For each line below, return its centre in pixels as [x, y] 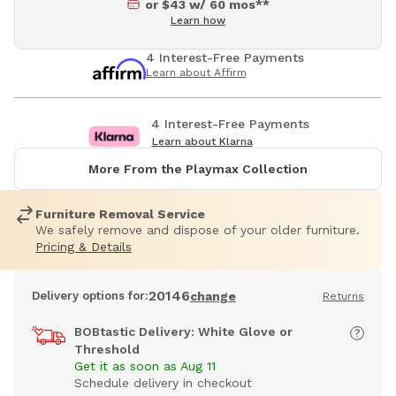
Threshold [107, 350]
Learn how [198, 21]
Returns [343, 297]
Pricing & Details [84, 247]
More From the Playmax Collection [198, 169]
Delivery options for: [90, 296]
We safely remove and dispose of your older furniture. [198, 230]
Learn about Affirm [196, 73]
